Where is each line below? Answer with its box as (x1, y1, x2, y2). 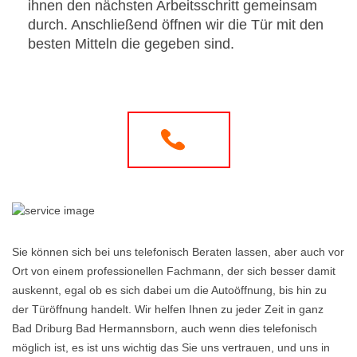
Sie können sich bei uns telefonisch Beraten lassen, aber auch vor (12, 245, 344, 258)
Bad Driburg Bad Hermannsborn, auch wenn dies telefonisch (12, 322, 317, 335)
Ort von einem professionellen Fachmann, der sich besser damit (12, 265, 335, 277)
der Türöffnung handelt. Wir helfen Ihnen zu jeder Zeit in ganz (12, 303, 324, 316)
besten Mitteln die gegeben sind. (28, 36, 234, 52)
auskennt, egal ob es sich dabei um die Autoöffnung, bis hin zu (12, 284, 327, 296)
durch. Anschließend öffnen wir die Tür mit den (28, 17, 324, 33)
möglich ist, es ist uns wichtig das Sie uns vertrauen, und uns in (12, 341, 330, 354)
